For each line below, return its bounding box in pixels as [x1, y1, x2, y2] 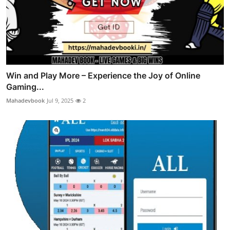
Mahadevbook [6, 96, 45, 104]
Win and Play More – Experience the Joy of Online [6, 70, 200, 81]
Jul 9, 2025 [47, 96, 73, 104]
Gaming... [6, 81, 44, 92]
